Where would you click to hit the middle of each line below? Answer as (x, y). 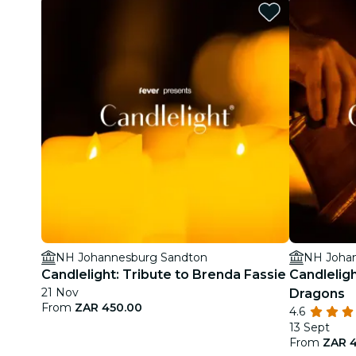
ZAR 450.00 (108, 308)
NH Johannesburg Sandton (132, 257)
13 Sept (310, 327)
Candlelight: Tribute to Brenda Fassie (164, 275)
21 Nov (60, 292)
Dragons (317, 294)
